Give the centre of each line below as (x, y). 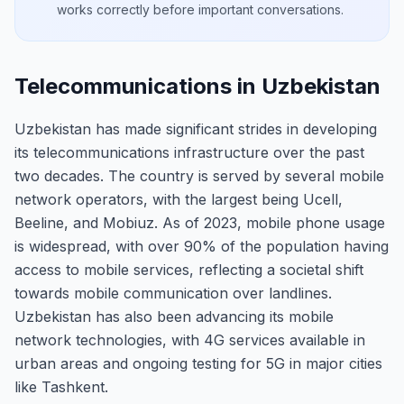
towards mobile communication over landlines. (173, 293)
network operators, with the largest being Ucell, (179, 199)
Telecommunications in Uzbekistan (197, 86)
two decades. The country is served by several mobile (199, 176)
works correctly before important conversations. (200, 9)
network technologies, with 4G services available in (190, 340)
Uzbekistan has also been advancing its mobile (174, 317)
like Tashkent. (61, 387)
